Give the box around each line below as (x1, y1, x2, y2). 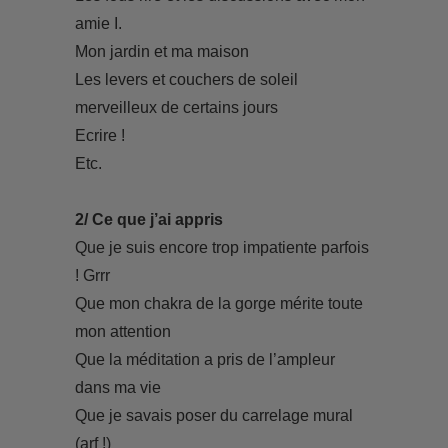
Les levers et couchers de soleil (74, 71, 298, 88)
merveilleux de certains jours (74, 99, 278, 116)
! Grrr (74, 267, 110, 284)
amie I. (74, 15, 122, 32)
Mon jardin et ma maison (74, 43, 249, 60)
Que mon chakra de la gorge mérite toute (74, 295, 363, 312)
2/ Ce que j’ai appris (74, 211, 223, 228)
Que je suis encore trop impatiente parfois (74, 239, 369, 256)
